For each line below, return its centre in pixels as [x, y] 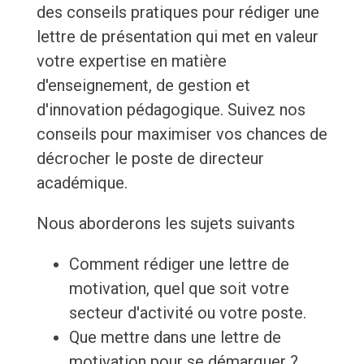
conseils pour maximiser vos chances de [182, 134]
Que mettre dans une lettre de [175, 338]
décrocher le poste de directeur [150, 159]
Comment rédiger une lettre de [179, 264]
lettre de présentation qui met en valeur [177, 37]
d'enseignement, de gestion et [143, 86]
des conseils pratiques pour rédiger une [178, 13]
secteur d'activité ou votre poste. [187, 313]
